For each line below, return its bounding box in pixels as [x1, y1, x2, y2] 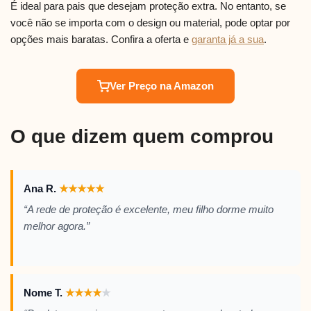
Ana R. [24, 183, 59, 195]
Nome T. [24, 287, 65, 299]
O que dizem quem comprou [10, 126, 274, 148]
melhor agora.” [24, 220, 90, 233]
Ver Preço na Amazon [110, 80, 214, 92]
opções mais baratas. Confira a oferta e [10, 33, 192, 46]
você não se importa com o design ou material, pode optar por [10, 17, 290, 29]
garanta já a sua [192, 33, 264, 46]
